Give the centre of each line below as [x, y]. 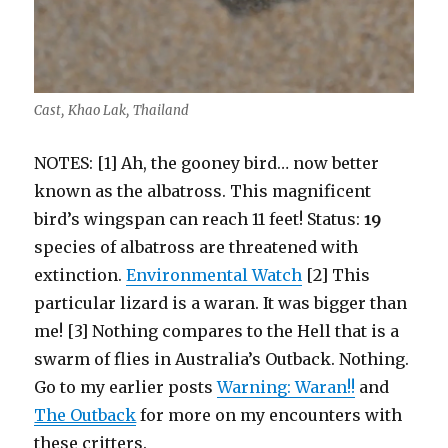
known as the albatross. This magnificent [203, 191]
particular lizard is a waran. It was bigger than [221, 303]
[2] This [336, 275]
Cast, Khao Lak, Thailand [112, 111]
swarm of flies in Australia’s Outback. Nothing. [222, 359]
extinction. [80, 275]
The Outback [85, 415]
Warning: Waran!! [286, 387]
